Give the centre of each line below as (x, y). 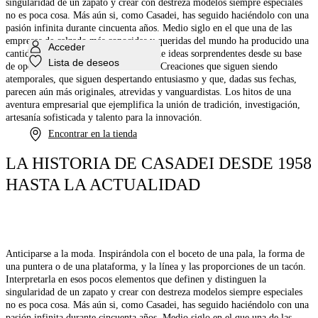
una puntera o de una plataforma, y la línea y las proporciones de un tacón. (156, 267)
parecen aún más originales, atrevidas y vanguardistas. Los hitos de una (148, 92)
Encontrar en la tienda (93, 134)
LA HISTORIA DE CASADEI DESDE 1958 (159, 164)
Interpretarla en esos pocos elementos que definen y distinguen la (136, 280)
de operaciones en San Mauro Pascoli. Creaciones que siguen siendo (142, 67)
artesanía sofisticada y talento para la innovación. (104, 118)
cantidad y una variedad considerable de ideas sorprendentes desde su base (154, 54)
